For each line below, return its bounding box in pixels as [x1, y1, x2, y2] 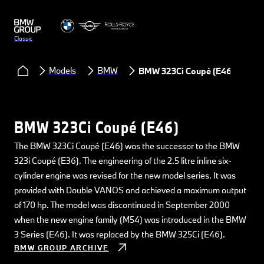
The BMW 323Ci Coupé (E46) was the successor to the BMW [14, 140, 240, 151]
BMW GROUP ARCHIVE [14, 243, 109, 252]
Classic [14, 34, 32, 42]
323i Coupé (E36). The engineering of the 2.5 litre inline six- [14, 155, 232, 166]
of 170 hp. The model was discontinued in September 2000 [14, 199, 230, 210]
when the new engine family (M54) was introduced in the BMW [14, 214, 246, 225]
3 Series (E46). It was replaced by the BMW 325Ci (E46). [14, 229, 225, 240]
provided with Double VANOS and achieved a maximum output [14, 184, 246, 196]
